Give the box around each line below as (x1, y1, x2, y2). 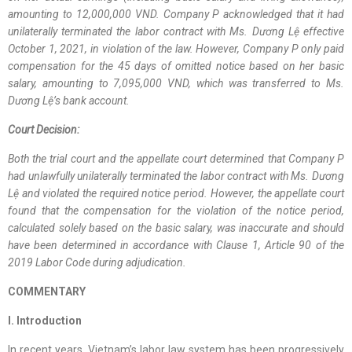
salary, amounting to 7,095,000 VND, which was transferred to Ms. (8, 77, 344, 90)
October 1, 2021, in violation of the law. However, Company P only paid (8, 42, 344, 55)
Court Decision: (8, 123, 84, 136)
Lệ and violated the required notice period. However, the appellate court (8, 187, 344, 200)
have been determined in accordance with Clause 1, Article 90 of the (8, 239, 344, 251)
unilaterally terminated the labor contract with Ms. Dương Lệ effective (8, 25, 344, 38)
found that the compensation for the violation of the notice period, (8, 204, 344, 217)
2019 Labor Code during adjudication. (8, 256, 186, 269)
